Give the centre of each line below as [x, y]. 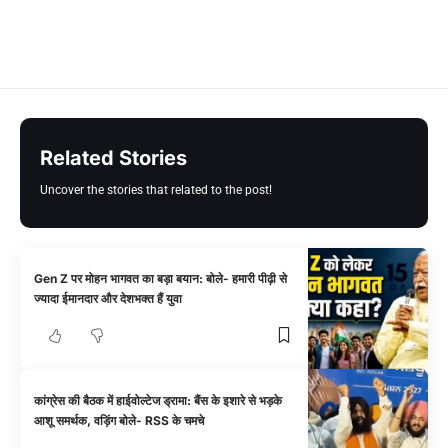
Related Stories [113, 157]
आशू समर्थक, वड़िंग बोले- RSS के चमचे [119, 420]
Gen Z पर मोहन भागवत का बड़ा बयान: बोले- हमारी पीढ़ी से [161, 278]
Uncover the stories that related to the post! [156, 189]
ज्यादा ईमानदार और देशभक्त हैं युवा [108, 298]
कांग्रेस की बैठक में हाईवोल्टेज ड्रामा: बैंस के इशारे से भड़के [158, 400]
